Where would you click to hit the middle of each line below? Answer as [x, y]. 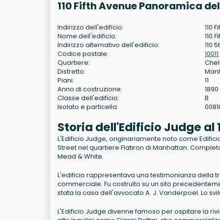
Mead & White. [81, 156]
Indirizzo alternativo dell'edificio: [109, 45]
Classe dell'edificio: [88, 98]
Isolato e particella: [88, 107]
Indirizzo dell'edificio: [91, 27]
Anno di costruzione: [90, 89]
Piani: [66, 80]
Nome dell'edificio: [87, 36]
